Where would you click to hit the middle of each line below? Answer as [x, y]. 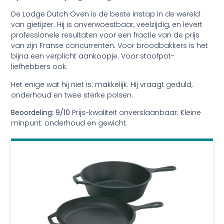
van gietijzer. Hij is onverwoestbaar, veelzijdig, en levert [107, 25]
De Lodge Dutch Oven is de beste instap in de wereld [106, 14]
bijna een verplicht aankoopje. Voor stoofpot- [93, 56]
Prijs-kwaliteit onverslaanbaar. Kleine [136, 113]
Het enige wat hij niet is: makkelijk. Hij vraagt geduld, [102, 84]
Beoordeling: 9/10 [41, 113]
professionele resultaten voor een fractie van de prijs [105, 35]
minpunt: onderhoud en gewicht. [69, 123]
